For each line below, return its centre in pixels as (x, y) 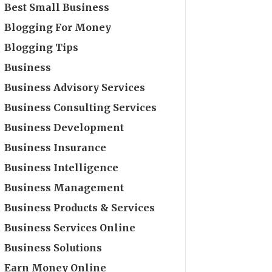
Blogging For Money (58, 27)
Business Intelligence (62, 167)
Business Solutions (53, 247)
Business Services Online (70, 227)
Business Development (64, 127)
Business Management (64, 187)
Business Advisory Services (75, 87)
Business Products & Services (80, 207)
